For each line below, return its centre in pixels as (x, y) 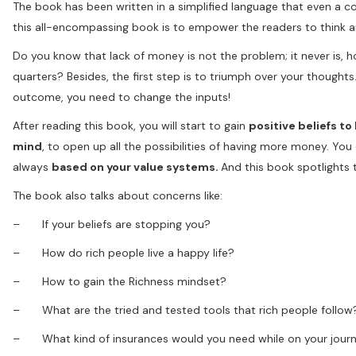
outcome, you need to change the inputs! (122, 97)
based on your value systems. (136, 166)
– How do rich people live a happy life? (124, 252)
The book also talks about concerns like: (118, 195)
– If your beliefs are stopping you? (112, 224)
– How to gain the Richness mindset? (120, 281)
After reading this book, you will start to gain (131, 125)
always (32, 166)
